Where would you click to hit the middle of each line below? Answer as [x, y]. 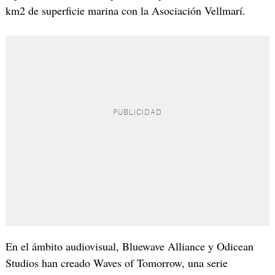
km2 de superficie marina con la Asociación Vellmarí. [125, 10]
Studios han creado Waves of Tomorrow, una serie [116, 262]
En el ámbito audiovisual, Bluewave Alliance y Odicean [129, 246]
